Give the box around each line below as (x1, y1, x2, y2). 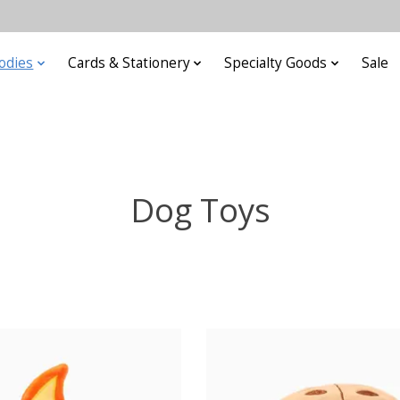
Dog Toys (129, 187, 271, 232)
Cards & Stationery (67, 54, 190, 73)
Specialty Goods (224, 54, 328, 73)
